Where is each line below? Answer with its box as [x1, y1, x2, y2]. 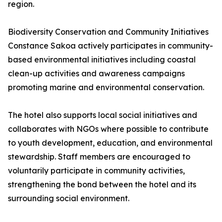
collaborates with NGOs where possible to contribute [8, 124, 209, 134]
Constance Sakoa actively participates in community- [8, 41, 213, 51]
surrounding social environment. [8, 193, 129, 204]
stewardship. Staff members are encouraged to [8, 152, 190, 162]
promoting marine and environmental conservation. [8, 82, 204, 93]
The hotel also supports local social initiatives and [8, 110, 197, 120]
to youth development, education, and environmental [8, 138, 213, 148]
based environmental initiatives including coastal [8, 55, 196, 65]
